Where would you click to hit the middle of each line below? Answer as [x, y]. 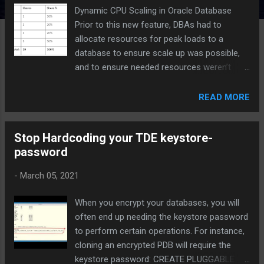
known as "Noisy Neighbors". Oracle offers [158, 95]
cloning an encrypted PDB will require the [153, 245]
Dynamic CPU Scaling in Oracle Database [156, 10]
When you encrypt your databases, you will [157, 203]
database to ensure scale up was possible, [158, 53]
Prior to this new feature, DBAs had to [148, 24]
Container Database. [114, 138]
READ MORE [224, 97]
